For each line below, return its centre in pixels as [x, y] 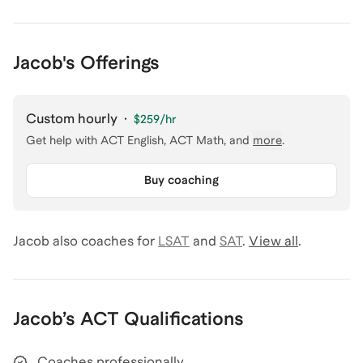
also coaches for [102, 241]
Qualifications [184, 318]
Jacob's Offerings [86, 62]
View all [273, 241]
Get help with [62, 140]
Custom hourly [72, 119]
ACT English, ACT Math [162, 140]
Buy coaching [181, 180]
